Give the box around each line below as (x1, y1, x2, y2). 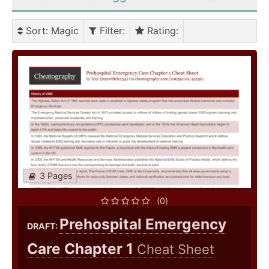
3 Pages (40, 171, 73, 181)
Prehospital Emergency (59, 215, 226, 234)
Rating (144, 25, 176, 37)
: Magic (46, 25, 79, 37)
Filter (97, 25, 122, 37)
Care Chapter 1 (27, 240, 137, 258)
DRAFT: (27, 221, 59, 232)
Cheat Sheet (137, 241, 214, 258)
